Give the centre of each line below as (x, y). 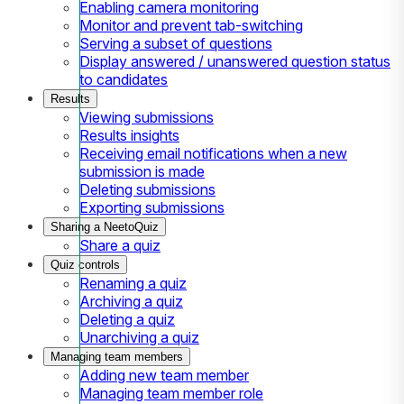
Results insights (129, 135)
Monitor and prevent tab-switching (191, 25)
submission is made (142, 171)
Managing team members (117, 356)
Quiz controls (85, 264)
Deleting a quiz (127, 319)
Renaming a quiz (133, 283)
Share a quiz (120, 245)
